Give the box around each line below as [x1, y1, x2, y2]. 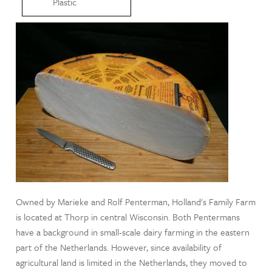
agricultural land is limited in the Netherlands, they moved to [16, 255, 248, 269]
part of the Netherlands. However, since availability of [16, 240, 222, 254]
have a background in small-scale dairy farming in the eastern [16, 225, 250, 239]
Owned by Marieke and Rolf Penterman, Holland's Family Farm [16, 194, 256, 208]
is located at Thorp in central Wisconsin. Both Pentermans [16, 209, 240, 223]
